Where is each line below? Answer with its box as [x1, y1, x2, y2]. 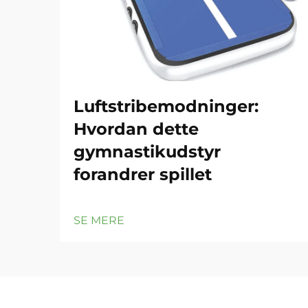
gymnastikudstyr [74, 142, 221, 162]
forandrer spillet [74, 164, 212, 184]
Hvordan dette [74, 119, 199, 139]
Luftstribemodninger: [74, 96, 258, 116]
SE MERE [74, 214, 124, 227]
